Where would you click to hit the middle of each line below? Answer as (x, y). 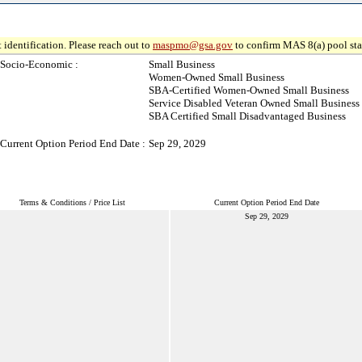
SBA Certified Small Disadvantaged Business (247, 116)
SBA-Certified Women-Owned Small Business (249, 90)
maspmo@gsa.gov (193, 45)
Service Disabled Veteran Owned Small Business (254, 103)
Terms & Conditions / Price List (72, 202)
